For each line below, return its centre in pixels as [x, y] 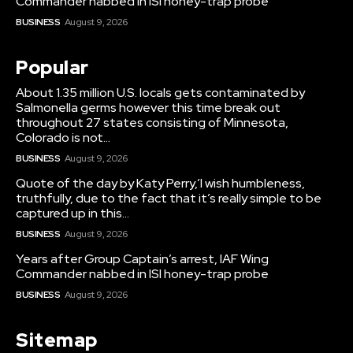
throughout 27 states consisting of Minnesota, [152, 123]
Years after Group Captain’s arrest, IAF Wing [142, 259]
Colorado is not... [63, 138]
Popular [52, 68]
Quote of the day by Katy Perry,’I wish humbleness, [160, 184]
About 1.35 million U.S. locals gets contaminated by [160, 93]
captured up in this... [72, 214]
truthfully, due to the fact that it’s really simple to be [169, 199]
